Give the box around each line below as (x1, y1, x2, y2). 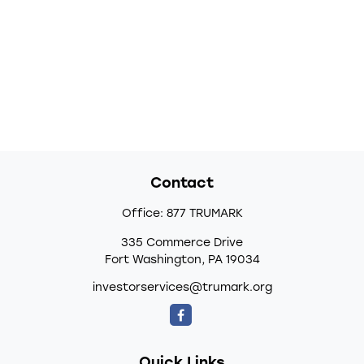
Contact (150, 176, 214, 192)
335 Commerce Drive (121, 237, 243, 249)
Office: (121, 208, 167, 220)
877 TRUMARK (166, 208, 243, 220)
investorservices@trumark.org (92, 282, 272, 294)
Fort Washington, (104, 254, 205, 266)
